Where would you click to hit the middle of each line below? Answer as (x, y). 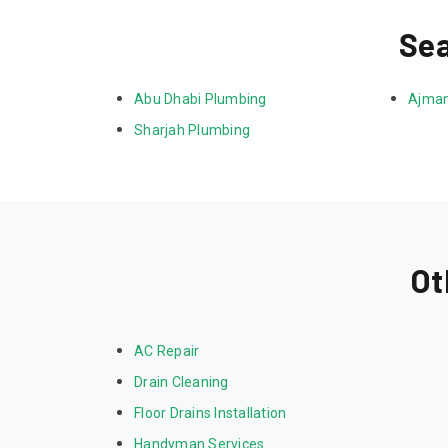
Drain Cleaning (181, 382)
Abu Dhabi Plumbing (200, 99)
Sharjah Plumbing (192, 130)
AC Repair (167, 351)
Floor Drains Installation (210, 413)
